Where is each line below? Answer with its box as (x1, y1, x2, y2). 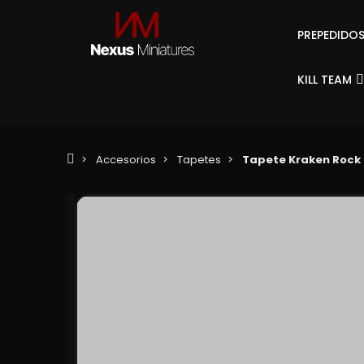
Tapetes (177, 152, 221, 168)
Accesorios (96, 152, 156, 168)
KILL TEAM (297, 71, 352, 88)
